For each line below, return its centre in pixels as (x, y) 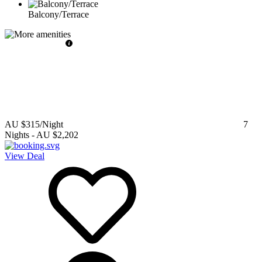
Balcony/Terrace (58, 14)
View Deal (25, 156)
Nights (17, 135)
